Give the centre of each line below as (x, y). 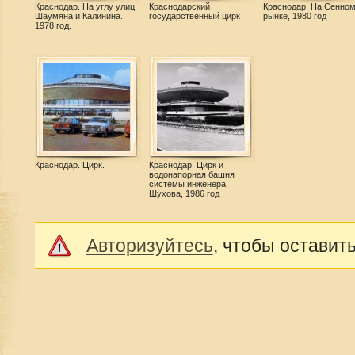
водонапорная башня (191, 175)
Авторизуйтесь (149, 245)
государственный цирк (194, 16)
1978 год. (53, 26)
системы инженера (187, 184)
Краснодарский (179, 7)
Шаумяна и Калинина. (78, 16)
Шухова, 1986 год (184, 194)
